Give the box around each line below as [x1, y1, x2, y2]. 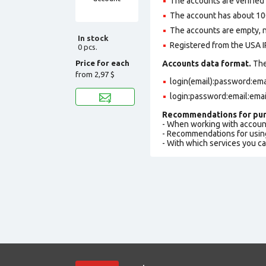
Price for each [75, 58, 129, 67]
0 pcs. [78, 42, 97, 51]
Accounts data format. [162, 58, 251, 68]
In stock [78, 33, 109, 42]
